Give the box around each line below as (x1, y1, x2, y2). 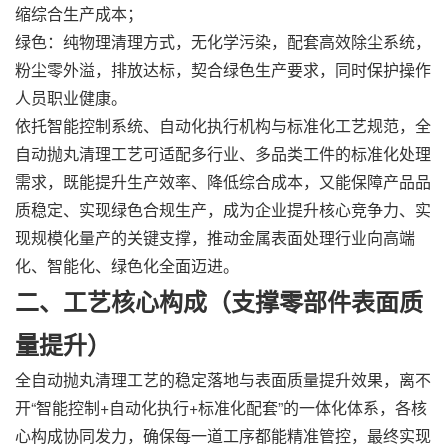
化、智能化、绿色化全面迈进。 (15, 254, 239, 277)
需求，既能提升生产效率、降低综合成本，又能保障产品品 (15, 170, 431, 193)
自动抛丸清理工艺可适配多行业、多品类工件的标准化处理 (15, 142, 431, 165)
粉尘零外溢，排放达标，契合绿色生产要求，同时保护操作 (15, 58, 431, 81)
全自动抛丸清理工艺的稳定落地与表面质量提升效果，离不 (15, 368, 431, 391)
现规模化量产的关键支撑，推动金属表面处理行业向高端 (15, 226, 415, 249)
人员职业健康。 (15, 86, 127, 109)
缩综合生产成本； (15, 2, 143, 25)
